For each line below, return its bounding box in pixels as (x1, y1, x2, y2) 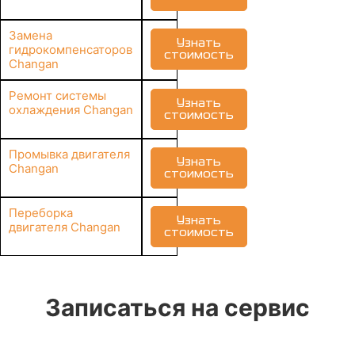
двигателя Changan (9, 219, 120, 235)
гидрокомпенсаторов (9, 42, 132, 57)
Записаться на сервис (45, 293, 310, 322)
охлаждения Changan (9, 102, 133, 117)
